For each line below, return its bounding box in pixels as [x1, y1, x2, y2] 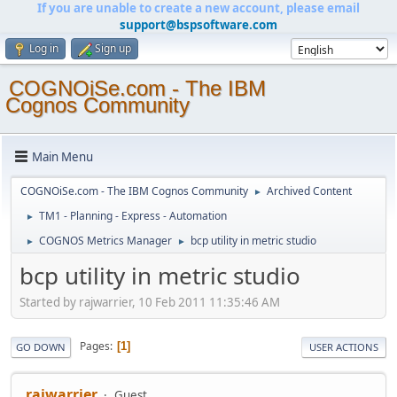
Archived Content [267, 183, 352, 198]
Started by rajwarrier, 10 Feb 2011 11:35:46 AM [19, 293, 280, 310]
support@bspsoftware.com [120, 17, 277, 33]
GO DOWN [16, 339, 66, 354]
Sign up [95, 41, 131, 56]
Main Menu [32, 148, 93, 165]
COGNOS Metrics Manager [39, 233, 172, 248]
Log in [29, 41, 58, 56]
